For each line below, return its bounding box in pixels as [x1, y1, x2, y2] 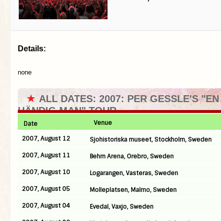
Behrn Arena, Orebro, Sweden [90, 152, 174, 160]
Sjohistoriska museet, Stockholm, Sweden [90, 136, 212, 144]
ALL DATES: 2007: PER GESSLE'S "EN [39, 93, 219, 104]
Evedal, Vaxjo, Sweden [90, 203, 153, 211]
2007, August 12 [22, 135, 70, 143]
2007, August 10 [22, 168, 70, 176]
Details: [18, 44, 46, 53]
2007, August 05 [22, 185, 70, 193]
